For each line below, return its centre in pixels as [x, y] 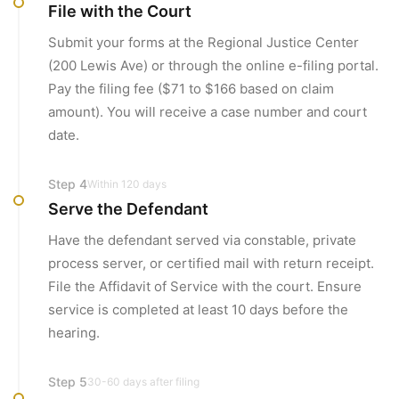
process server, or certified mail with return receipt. [211, 263]
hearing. [74, 333]
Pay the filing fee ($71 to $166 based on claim [191, 89]
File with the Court [120, 11]
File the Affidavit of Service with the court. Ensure [205, 286]
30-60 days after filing [143, 382]
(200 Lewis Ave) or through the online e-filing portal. [213, 65]
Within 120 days [127, 184]
